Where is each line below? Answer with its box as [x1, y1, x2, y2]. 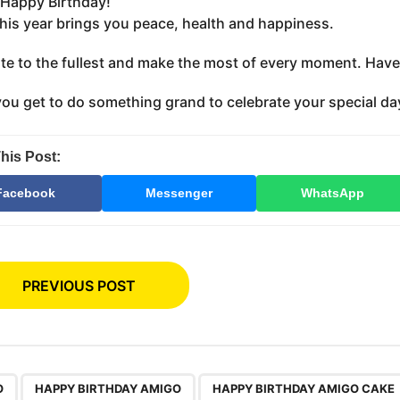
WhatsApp [301, 185, 365, 200]
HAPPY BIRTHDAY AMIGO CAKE [212, 381, 395, 396]
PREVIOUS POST [21, 277, 136, 296]
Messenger [145, 185, 212, 200]
